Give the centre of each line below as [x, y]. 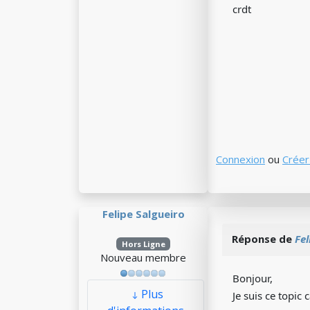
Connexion [240, 159]
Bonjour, [253, 278]
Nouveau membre [143, 257]
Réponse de [263, 239]
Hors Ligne [143, 244]
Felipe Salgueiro [143, 214]
